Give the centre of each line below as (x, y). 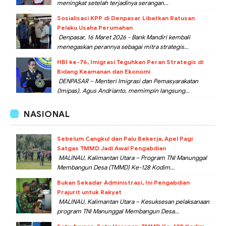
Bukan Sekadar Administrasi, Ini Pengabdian (123, 182)
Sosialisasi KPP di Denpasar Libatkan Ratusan (126, 18)
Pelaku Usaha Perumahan (95, 27)
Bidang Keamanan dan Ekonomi (104, 71)
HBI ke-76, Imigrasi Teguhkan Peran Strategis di (130, 62)
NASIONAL (47, 114)
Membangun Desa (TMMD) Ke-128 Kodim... (116, 167)
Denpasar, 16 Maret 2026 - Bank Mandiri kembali (124, 37)
